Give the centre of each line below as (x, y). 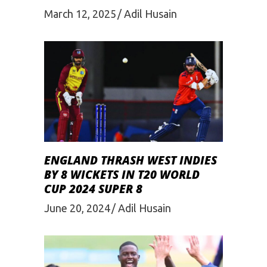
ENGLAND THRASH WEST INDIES (131, 160)
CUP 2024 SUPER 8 (93, 189)
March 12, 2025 (80, 13)
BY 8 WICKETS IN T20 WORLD (122, 174)
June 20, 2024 (77, 208)
